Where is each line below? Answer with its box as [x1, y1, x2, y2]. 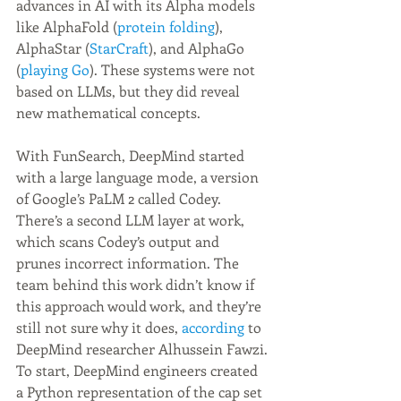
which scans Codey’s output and [16, 232, 223, 251]
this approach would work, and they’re [16, 296, 265, 315]
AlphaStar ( [16, 38, 90, 57]
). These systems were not [90, 60, 259, 79]
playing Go [21, 60, 90, 79]
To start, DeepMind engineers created [16, 361, 261, 380]
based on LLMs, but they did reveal [16, 81, 243, 100]
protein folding [117, 17, 215, 36]
